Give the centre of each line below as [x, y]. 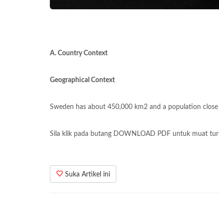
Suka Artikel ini [87, 175]
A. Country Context [79, 54]
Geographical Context [82, 80]
